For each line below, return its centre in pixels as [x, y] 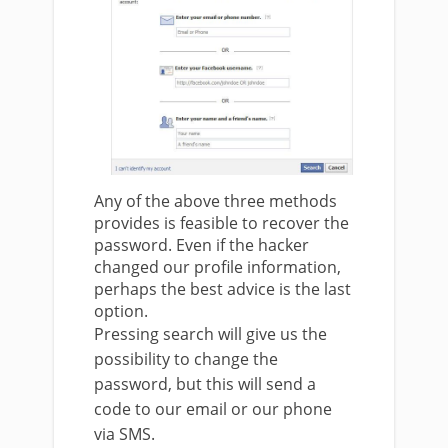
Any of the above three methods [215, 201]
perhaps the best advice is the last [222, 289]
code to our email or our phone [213, 409]
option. [121, 311]
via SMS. [124, 434]
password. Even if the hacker [201, 245]
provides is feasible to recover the [221, 223]
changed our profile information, [217, 267]
